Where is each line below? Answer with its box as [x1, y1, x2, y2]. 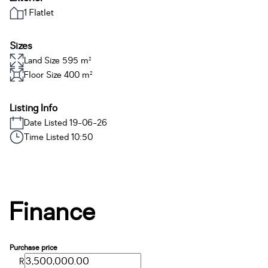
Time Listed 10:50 [24, 131, 93, 143]
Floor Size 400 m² [24, 69, 93, 81]
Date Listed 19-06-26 [24, 117, 107, 129]
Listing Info [10, 102, 57, 115]
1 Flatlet [24, 7, 54, 19]
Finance [10, 196, 96, 229]
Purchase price [10, 243, 57, 252]
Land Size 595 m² [24, 54, 92, 66]
